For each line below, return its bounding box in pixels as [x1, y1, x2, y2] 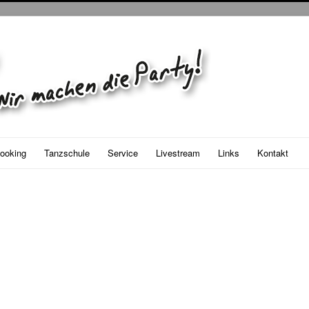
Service [108, 146, 138, 159]
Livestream [156, 146, 200, 159]
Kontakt [257, 146, 288, 159]
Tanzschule [44, 146, 90, 159]
